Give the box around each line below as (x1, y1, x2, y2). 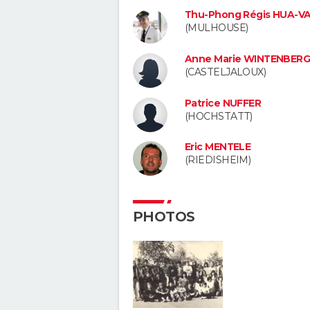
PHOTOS (133, 208, 195, 226)
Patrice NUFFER (185, 96, 262, 109)
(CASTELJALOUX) (185, 65, 266, 78)
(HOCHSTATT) (185, 109, 253, 122)
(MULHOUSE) (185, 21, 248, 34)
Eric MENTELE (185, 140, 251, 154)
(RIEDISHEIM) (185, 154, 251, 167)
